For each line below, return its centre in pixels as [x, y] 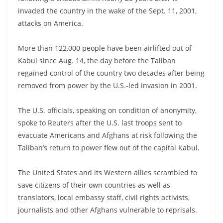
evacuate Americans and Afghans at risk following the [108, 135]
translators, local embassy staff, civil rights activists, [104, 197]
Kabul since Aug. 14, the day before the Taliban [97, 60]
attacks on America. [51, 23]
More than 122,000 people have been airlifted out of [105, 48]
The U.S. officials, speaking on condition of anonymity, [107, 110]
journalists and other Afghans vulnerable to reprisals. [108, 210]
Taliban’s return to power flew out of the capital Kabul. [109, 147]
